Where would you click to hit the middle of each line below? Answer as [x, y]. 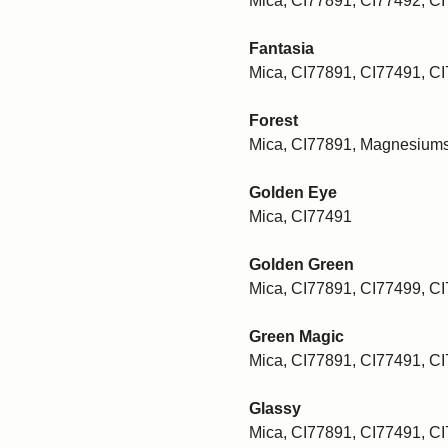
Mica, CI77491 [300, 216]
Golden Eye [293, 192]
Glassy [275, 408]
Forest [273, 120]
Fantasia [281, 48]
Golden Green [301, 264]
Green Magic [296, 336]
